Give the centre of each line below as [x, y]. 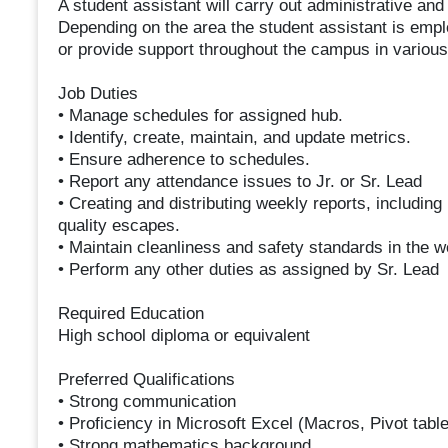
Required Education [130, 314]
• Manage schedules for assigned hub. [200, 116]
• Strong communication [146, 402]
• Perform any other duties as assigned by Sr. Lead [248, 270]
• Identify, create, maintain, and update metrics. [234, 138]
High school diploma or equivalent [183, 336]
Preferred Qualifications [146, 380]
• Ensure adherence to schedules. [183, 160]
